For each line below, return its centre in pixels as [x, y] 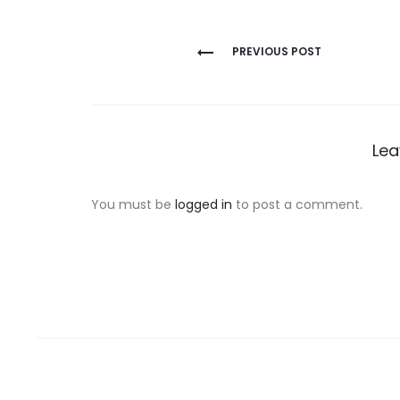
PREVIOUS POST [276, 51]
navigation [162, 80]
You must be [133, 204]
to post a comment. [297, 204]
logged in [204, 204]
